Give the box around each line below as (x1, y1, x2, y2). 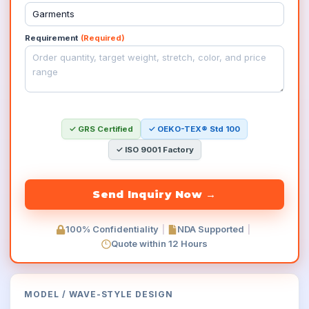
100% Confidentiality (66, 223, 159, 235)
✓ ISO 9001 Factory (115, 145, 194, 154)
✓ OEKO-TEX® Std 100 (148, 124, 240, 134)
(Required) (81, 33, 125, 43)
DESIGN (135, 289, 174, 299)
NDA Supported (177, 223, 244, 235)
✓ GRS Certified (69, 124, 133, 134)
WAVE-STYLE (68, 289, 133, 299)
